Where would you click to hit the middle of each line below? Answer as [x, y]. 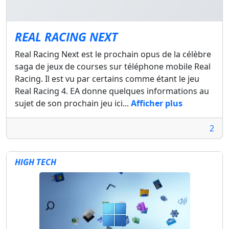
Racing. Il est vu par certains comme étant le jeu [107, 79]
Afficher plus [157, 104]
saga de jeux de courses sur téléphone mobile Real [113, 67]
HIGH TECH [36, 162]
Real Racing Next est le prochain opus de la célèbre [113, 54]
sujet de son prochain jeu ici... [73, 104]
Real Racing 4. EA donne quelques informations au [112, 91]
